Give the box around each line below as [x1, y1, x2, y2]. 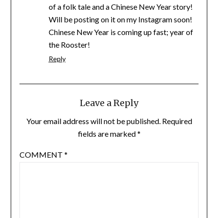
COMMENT [19, 149, 64, 159]
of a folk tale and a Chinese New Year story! [48, 1, 193, 11]
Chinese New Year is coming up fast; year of [48, 27, 193, 36]
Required [162, 116, 192, 126]
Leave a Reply [80, 97, 138, 109]
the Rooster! [48, 39, 90, 49]
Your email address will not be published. [26, 116, 161, 126]
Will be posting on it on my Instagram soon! [48, 14, 192, 24]
